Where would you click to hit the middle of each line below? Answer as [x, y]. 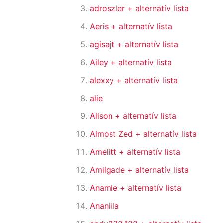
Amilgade [109, 170]
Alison [102, 116]
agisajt [103, 45]
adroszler [109, 9]
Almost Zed [112, 134]
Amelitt [104, 152]
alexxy [103, 80]
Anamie [105, 188]
